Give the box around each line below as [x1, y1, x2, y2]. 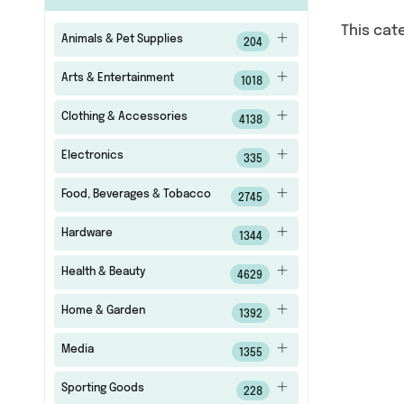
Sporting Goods [60, 383, 144, 394]
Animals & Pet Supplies [60, 34, 183, 45]
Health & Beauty [60, 267, 145, 278]
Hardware [60, 228, 113, 239]
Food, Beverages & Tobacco [60, 189, 211, 200]
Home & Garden [60, 306, 145, 317]
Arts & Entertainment [60, 73, 174, 84]
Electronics [60, 151, 124, 161]
